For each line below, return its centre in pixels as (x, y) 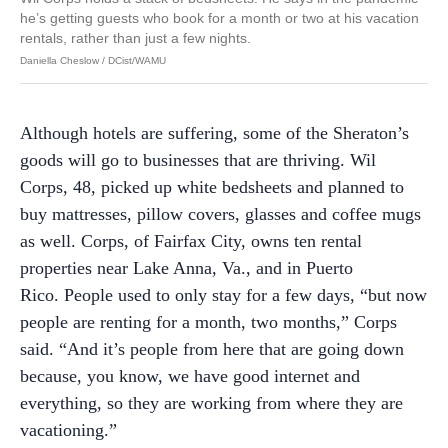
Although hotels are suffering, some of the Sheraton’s (214, 132)
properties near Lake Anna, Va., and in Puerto (186, 267)
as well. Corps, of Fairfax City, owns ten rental (191, 240)
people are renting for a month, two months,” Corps (208, 321)
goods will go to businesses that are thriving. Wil (198, 159)
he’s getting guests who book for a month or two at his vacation (219, 17)
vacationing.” (68, 429)
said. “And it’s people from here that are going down (212, 348)
